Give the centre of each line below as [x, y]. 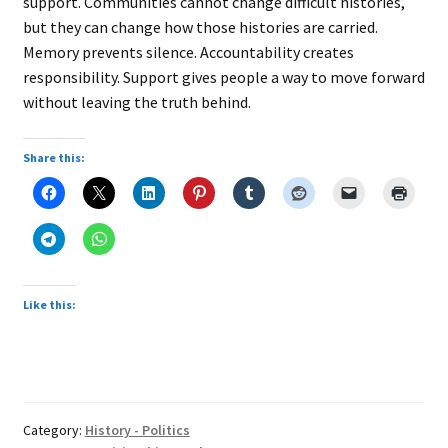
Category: [53, 429]
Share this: [53, 158]
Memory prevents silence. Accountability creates [188, 52]
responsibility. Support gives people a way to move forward [223, 77]
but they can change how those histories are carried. [200, 27]
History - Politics [137, 429]
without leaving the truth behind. [136, 102]
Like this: [49, 305]
